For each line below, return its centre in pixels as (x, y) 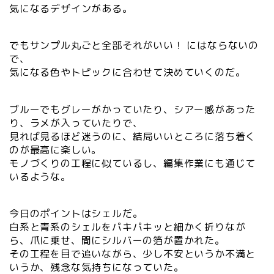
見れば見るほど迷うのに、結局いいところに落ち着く (133, 136)
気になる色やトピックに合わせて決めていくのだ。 (128, 72)
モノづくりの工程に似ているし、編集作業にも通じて (133, 163)
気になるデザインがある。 (71, 9)
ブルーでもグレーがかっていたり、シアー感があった (133, 109)
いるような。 (40, 176)
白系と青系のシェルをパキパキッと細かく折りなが (128, 227)
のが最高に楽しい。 (56, 150)
